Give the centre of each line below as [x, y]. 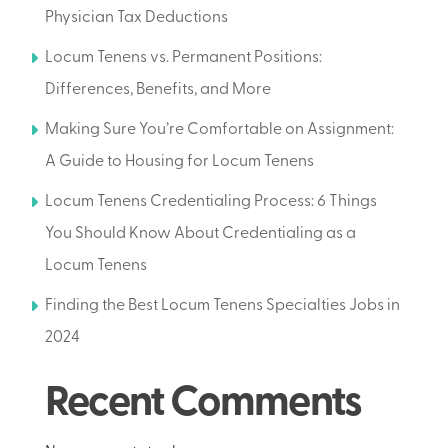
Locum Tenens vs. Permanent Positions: [183, 58]
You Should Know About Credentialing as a [200, 234]
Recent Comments [203, 404]
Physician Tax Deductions [136, 18]
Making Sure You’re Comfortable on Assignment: [219, 130]
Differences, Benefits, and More [157, 90]
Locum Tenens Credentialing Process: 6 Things [210, 202]
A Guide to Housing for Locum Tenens [179, 162]
